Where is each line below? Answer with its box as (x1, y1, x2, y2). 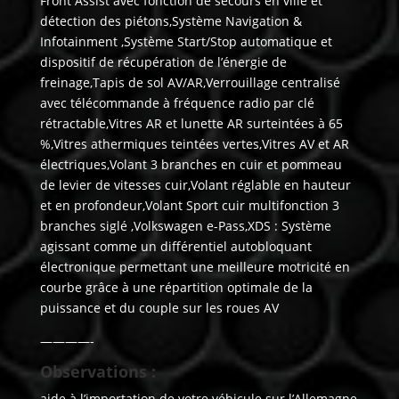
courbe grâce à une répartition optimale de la (39, 279, 313, 297)
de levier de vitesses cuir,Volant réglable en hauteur (39, 176, 351, 194)
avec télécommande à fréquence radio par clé (39, 94, 314, 112)
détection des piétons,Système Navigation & (39, 12, 302, 30)
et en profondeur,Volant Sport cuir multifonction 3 (39, 197, 339, 215)
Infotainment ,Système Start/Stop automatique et (39, 33, 332, 51)
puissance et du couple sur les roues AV (39, 299, 279, 317)
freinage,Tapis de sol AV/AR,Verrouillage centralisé (39, 74, 340, 92)
